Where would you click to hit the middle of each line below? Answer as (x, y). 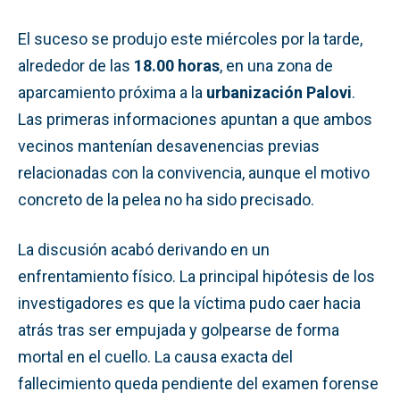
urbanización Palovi (279, 92)
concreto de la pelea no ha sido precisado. (166, 199)
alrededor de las (76, 65)
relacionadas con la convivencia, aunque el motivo (194, 172)
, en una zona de (276, 65)
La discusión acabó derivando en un (144, 249)
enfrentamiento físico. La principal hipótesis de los (196, 276)
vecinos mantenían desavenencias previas (169, 146)
